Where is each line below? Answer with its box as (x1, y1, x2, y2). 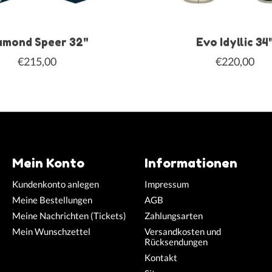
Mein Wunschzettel (12, 226, 90, 237)
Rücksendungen (144, 236, 208, 247)
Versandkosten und (144, 226, 221, 237)
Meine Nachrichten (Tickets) (12, 210, 126, 221)
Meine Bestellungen (12, 194, 92, 205)
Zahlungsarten (144, 210, 203, 221)
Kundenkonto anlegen (12, 178, 99, 189)
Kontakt (144, 253, 177, 263)
